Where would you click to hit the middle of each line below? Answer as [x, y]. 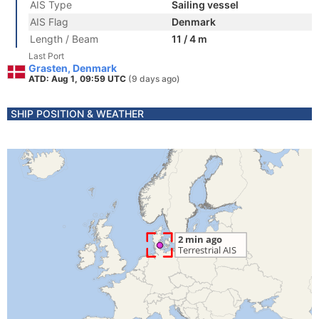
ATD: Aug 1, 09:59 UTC [78, 79]
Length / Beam [64, 39]
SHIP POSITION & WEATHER [77, 114]
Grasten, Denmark [73, 68]
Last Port [46, 56]
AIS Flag [49, 22]
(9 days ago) [154, 79]
